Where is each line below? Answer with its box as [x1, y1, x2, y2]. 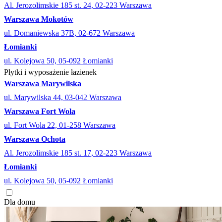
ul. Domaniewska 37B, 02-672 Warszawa [4, 29, 135, 38]
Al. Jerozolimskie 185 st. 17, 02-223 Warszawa [4, 149, 152, 158]
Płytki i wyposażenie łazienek [4, 68, 97, 77]
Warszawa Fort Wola [4, 107, 75, 116]
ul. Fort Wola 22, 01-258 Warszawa [4, 121, 115, 130]
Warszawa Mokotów [4, 15, 73, 24]
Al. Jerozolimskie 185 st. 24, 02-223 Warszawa [4, 1, 152, 10]
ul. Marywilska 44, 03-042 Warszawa [4, 93, 121, 102]
